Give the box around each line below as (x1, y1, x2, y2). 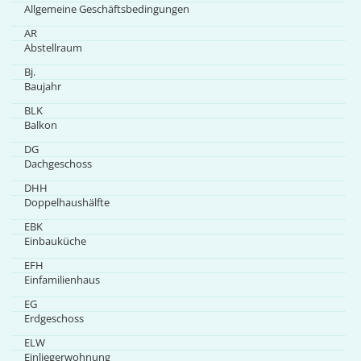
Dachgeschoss (23, 156, 92, 171)
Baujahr (23, 79, 61, 93)
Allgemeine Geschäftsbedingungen (23, 2, 189, 16)
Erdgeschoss (23, 311, 84, 326)
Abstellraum (23, 40, 82, 55)
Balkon (23, 118, 57, 132)
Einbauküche (23, 234, 86, 248)
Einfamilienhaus (23, 272, 100, 287)
